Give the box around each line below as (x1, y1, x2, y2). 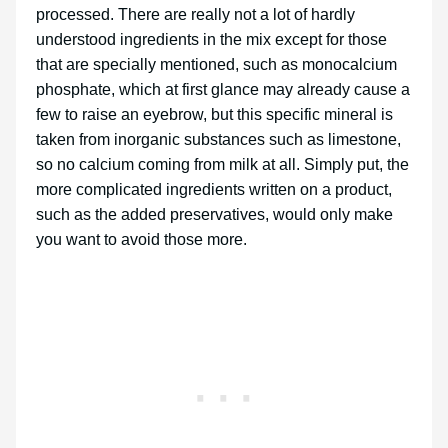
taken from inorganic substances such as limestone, (36, 131, 401, 149)
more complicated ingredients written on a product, (36, 181, 392, 199)
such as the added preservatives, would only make (36, 206, 393, 224)
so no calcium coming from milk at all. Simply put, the (36, 156, 409, 174)
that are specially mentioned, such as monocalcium (36, 56, 397, 74)
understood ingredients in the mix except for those (36, 31, 387, 49)
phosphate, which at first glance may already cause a (36, 81, 410, 99)
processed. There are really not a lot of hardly (36, 6, 355, 24)
